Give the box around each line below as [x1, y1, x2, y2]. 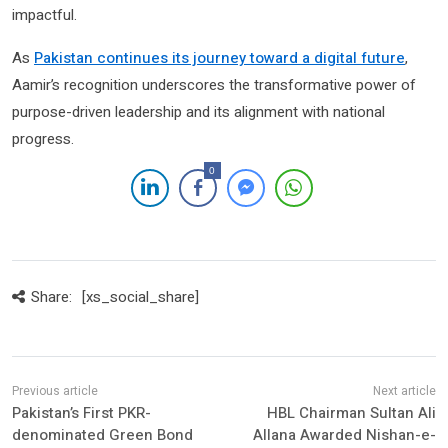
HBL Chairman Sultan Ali [266, 401, 436, 424]
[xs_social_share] [81, 285, 199, 308]
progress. [12, 127, 74, 150]
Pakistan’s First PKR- [12, 401, 151, 424]
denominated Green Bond [12, 423, 193, 446]
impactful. [12, 3, 77, 26]
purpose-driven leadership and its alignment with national [12, 100, 385, 123]
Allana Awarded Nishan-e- [252, 423, 436, 446]
